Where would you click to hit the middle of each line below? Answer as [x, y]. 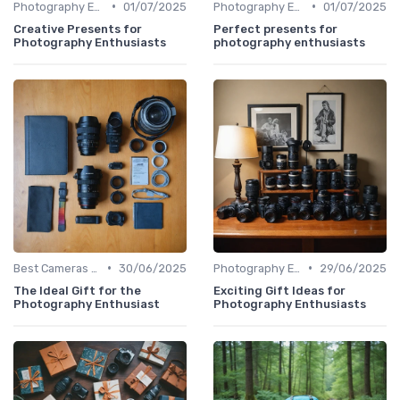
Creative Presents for [78, 29]
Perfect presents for [275, 29]
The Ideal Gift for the [77, 290]
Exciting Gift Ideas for [279, 290]
